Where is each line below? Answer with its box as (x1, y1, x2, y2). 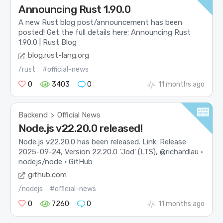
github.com (28, 170, 67, 180)
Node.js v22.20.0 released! (18, 122, 143, 135)
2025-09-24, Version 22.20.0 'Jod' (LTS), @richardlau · (18, 147, 204, 156)
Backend (18, 111, 48, 120)
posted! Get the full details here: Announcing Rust (18, 27, 191, 37)
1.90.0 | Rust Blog (18, 37, 77, 47)
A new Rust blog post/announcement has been (18, 17, 183, 27)
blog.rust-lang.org (28, 51, 90, 60)
